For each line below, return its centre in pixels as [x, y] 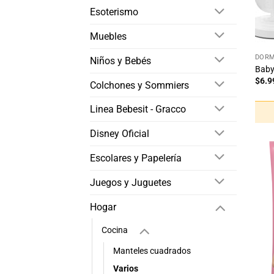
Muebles [108, 36]
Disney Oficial [120, 134]
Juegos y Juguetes [131, 182]
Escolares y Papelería [136, 158]
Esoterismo [114, 12]
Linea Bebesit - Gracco [138, 109]
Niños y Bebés [120, 61]
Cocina [115, 231]
